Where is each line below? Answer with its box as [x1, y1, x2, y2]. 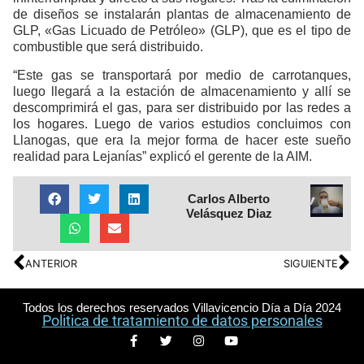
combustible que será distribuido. [13, 40, 203, 54]
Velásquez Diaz [185, 206, 272, 221]
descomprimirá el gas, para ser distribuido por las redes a [13, 100, 351, 115]
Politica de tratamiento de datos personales [41, 312, 323, 330]
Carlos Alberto [188, 192, 271, 206]
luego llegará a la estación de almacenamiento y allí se [13, 84, 351, 98]
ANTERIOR [25, 257, 77, 270]
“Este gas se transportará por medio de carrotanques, [13, 67, 351, 82]
